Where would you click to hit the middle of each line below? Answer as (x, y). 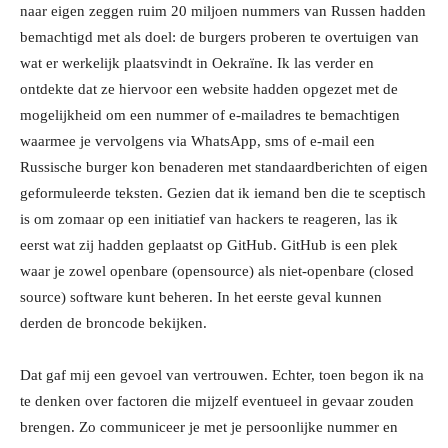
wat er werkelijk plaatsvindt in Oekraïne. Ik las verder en (197, 63)
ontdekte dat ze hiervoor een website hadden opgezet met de (209, 89)
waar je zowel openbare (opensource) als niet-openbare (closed (217, 271)
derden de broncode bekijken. (113, 323)
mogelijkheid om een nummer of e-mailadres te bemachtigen (210, 115)
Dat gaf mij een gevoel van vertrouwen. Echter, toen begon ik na (222, 375)
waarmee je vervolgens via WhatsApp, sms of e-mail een (197, 141)
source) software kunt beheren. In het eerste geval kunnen (201, 297)
